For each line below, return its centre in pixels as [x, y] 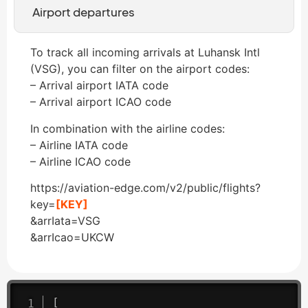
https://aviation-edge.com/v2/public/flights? [145, 187]
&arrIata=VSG [65, 220]
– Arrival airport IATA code [99, 86]
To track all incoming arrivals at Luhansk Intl [145, 53]
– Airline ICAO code [80, 161]
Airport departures [83, 12]
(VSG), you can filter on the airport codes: [140, 69]
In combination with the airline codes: [128, 128]
